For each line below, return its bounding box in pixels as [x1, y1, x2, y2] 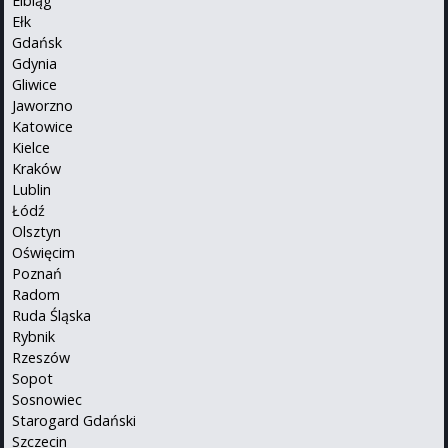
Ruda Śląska [12, 305, 91, 325]
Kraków [12, 158, 61, 178]
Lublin [12, 179, 51, 199]
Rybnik [12, 326, 55, 346]
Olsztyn [12, 221, 61, 241]
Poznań [12, 263, 62, 283]
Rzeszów [12, 347, 70, 367]
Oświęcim [12, 242, 75, 262]
